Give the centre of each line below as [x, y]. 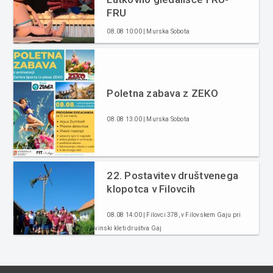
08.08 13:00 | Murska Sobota [148, 119]
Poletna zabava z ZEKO [162, 93]
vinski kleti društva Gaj [128, 228]
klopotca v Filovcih [151, 189]
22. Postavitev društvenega [173, 175]
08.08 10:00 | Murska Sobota [148, 31]
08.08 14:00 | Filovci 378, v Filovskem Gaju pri [174, 214]
